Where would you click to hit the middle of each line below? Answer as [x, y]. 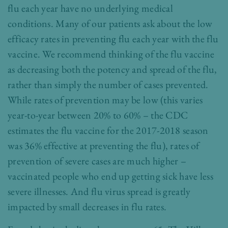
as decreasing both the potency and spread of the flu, [112, 69]
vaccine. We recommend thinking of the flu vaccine [111, 54]
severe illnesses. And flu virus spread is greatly [99, 192]
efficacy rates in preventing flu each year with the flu [113, 39]
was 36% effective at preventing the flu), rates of [104, 146]
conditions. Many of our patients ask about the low [110, 24]
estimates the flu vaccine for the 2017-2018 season [108, 131]
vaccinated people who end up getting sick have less [110, 176]
